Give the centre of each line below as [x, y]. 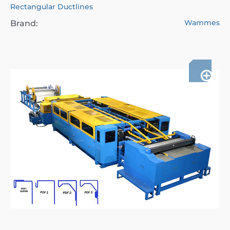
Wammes [202, 23]
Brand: [24, 23]
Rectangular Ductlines [52, 7]
